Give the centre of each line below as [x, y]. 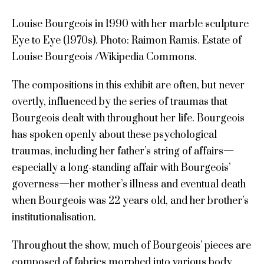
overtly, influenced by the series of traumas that [119, 102]
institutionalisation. [55, 217]
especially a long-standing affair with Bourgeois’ [121, 168]
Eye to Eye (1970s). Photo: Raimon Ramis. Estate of [126, 40]
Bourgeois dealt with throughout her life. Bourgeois [128, 118]
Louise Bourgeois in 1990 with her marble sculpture [130, 24]
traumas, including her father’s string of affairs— [123, 151]
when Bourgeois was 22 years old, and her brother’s [130, 201]
